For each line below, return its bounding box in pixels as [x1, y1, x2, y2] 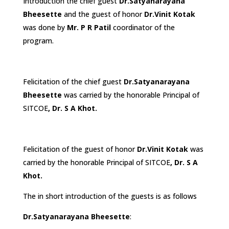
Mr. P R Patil [66, 22, 111, 32]
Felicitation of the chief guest [22, 76, 124, 86]
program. [22, 35, 54, 45]
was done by [22, 22, 67, 32]
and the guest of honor [63, 9, 142, 19]
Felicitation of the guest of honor [22, 144, 137, 154]
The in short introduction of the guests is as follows [22, 191, 197, 201]
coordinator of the [110, 22, 175, 32]
